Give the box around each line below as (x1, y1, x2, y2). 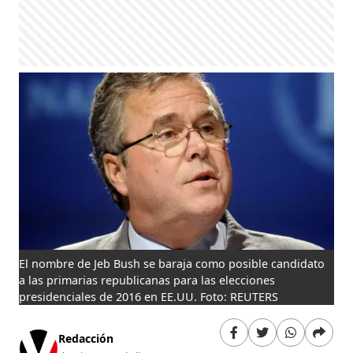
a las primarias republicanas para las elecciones (19, 272, 276, 288)
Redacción (58, 331, 114, 347)
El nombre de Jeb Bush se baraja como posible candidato (19, 255, 325, 271)
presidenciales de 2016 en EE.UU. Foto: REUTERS (19, 288, 279, 304)
